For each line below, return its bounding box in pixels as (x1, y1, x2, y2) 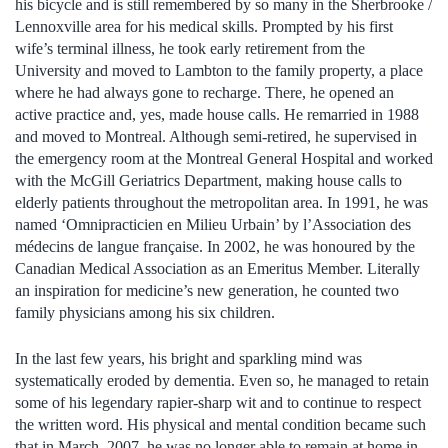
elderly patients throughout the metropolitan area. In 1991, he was (15, 193, 428, 211)
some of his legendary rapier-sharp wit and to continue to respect (15, 393, 421, 411)
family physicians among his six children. (15, 303, 275, 321)
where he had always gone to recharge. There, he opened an (15, 83, 394, 101)
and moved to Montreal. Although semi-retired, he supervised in (15, 127, 417, 145)
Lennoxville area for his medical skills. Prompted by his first (15, 17, 393, 35)
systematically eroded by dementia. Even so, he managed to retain (15, 371, 429, 389)
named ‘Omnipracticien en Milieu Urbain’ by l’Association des (15, 215, 411, 233)
